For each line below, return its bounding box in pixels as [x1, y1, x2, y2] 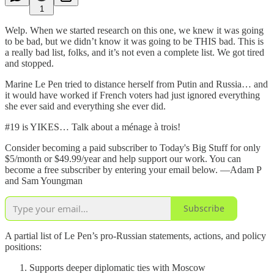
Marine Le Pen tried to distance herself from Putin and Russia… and [5, 78, 268, 89]
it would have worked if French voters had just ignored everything [5, 89, 260, 100]
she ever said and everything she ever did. [5, 100, 166, 111]
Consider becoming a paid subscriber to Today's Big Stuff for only [5, 142, 261, 153]
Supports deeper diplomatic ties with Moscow [29, 262, 206, 273]
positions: [5, 241, 42, 252]
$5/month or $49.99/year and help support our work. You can [5, 153, 241, 164]
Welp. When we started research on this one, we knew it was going [5, 24, 264, 35]
